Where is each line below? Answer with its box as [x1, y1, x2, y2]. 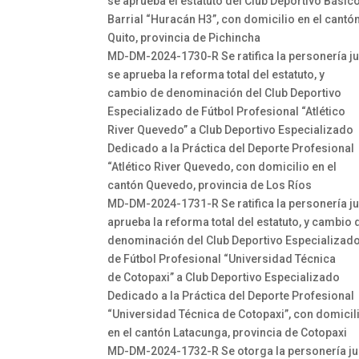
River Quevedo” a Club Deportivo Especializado [107, 123, 354, 136]
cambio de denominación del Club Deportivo [107, 87, 342, 99]
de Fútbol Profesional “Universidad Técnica [107, 252, 337, 265]
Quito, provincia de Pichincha [107, 31, 261, 44]
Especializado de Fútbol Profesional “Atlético [107, 105, 346, 118]
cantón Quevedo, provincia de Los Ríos [107, 179, 313, 192]
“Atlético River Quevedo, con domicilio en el [107, 160, 337, 173]
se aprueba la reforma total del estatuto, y [107, 68, 325, 81]
